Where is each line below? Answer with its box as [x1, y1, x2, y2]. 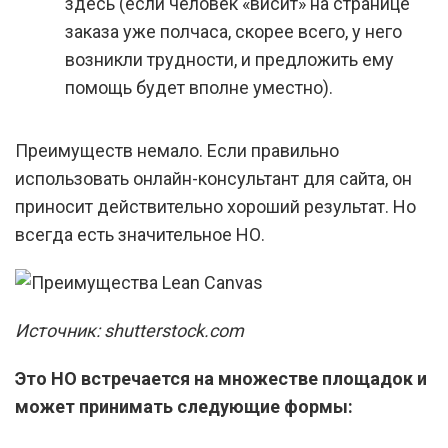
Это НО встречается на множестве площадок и [15, 368, 427, 389]
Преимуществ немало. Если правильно [15, 140, 339, 161]
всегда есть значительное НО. [15, 224, 265, 245]
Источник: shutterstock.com [15, 320, 244, 341]
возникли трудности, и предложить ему [65, 49, 394, 70]
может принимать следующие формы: [15, 396, 353, 417]
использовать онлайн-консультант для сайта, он [15, 168, 412, 189]
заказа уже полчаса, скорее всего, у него [65, 21, 402, 42]
